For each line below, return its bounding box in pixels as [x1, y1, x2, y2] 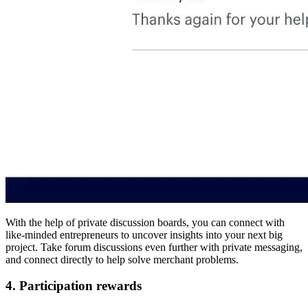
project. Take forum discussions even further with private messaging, [5, 241, 302, 253]
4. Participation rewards [5, 278, 142, 294]
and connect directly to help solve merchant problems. [5, 253, 239, 265]
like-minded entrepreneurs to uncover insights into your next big [5, 228, 283, 241]
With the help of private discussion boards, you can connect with [5, 216, 285, 228]
